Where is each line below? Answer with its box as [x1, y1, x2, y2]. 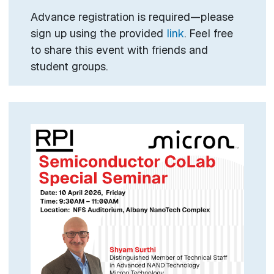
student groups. [30, 59, 108, 74]
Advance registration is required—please [30, 10, 234, 24]
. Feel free [183, 26, 233, 41]
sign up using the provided [30, 26, 166, 41]
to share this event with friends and [30, 43, 208, 57]
